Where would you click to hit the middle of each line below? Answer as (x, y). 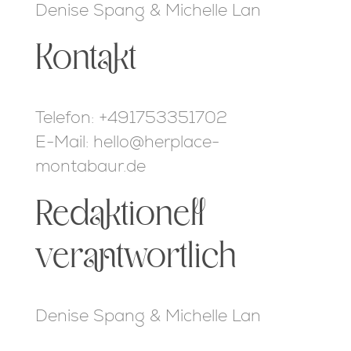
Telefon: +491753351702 (131, 117)
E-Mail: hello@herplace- (127, 141)
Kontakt (85, 58)
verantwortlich (136, 257)
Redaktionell (120, 214)
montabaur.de (90, 165)
